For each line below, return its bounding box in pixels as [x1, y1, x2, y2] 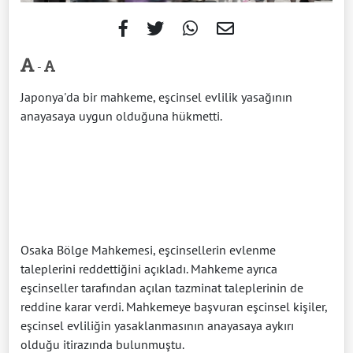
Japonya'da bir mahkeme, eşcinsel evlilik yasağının [20, 89, 292, 105]
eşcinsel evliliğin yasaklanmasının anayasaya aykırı [20, 318, 294, 333]
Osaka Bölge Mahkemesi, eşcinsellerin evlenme [20, 242, 276, 258]
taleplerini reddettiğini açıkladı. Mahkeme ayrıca [20, 261, 277, 277]
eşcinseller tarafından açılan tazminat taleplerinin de [20, 280, 303, 295]
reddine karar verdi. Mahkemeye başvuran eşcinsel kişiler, [20, 299, 327, 314]
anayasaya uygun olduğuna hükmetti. [20, 108, 222, 124]
